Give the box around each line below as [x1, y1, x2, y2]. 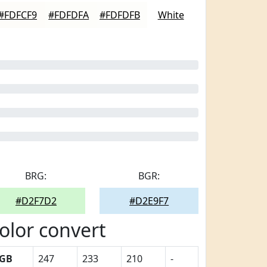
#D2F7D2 [15, 194, 57, 207]
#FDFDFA [48, 8, 89, 21]
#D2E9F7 [129, 194, 169, 207]
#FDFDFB [99, 8, 140, 21]
